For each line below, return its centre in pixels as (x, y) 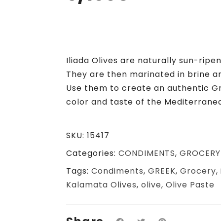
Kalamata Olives (101, 185)
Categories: (92, 153)
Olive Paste (190, 185)
